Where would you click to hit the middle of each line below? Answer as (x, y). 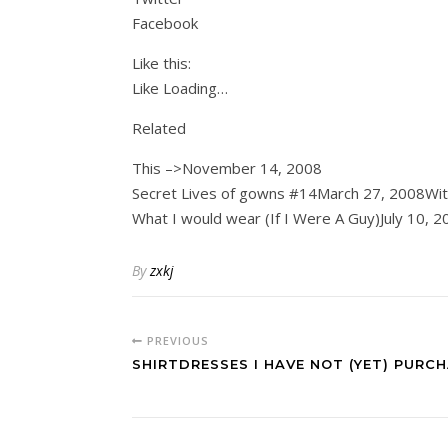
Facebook (165, 23)
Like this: (161, 63)
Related (159, 128)
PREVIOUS (176, 340)
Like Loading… (180, 88)
